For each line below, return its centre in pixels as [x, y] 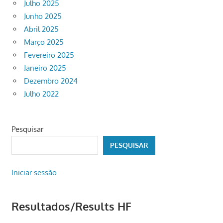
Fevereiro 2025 [49, 55]
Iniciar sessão [34, 172]
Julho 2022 [41, 94]
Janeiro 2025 [45, 68]
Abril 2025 [41, 29]
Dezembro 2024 [51, 81]
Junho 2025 [43, 16]
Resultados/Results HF [71, 206]
